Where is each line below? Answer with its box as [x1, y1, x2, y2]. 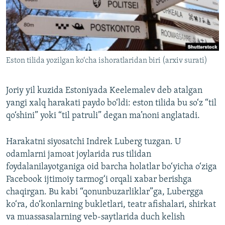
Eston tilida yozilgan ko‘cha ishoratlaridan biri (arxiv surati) [6, 57, 207, 65]
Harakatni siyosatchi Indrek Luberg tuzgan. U [6, 137, 181, 147]
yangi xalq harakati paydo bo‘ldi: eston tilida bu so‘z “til [6, 98, 216, 108]
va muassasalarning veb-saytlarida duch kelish [6, 212, 185, 222]
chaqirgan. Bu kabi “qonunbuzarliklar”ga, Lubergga [6, 187, 203, 197]
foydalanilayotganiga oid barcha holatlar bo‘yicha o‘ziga [6, 162, 217, 172]
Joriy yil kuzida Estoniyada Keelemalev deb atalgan [6, 86, 202, 96]
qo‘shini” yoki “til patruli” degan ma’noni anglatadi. [6, 111, 200, 121]
